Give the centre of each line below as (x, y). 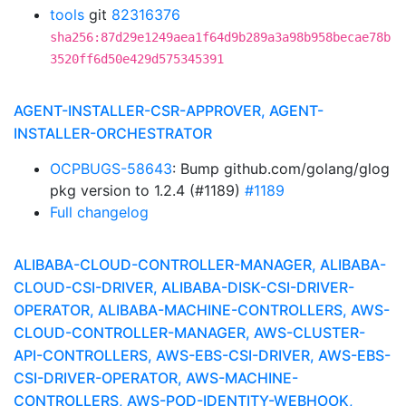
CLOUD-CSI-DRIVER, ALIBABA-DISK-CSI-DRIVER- (184, 287)
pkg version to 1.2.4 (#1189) (147, 190)
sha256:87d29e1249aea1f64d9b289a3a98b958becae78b (220, 37)
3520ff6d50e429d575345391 (137, 59)
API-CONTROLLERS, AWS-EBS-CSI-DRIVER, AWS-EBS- (202, 355)
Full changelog (99, 212)
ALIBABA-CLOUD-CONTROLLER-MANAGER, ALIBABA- (200, 265)
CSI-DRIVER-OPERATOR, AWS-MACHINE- (156, 378)
